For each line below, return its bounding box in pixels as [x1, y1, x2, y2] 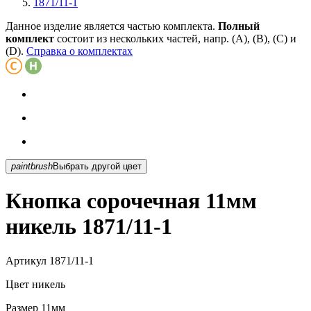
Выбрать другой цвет [123, 160, 142, 171]
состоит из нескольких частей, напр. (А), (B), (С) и [54, 32, 296, 44]
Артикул [6, 254, 47, 267]
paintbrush [11, 160, 53, 171]
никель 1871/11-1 [6, 214, 172, 239]
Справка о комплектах [26, 44, 133, 57]
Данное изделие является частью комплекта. [6, 19, 218, 32]
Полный [218, 19, 260, 32]
